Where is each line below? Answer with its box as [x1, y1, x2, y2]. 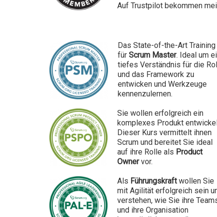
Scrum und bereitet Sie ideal [117, 137, 213, 147]
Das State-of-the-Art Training [118, 40, 216, 50]
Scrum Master [129, 50, 176, 60]
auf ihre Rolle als [117, 147, 176, 156]
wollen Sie [177, 176, 214, 186]
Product [176, 147, 202, 156]
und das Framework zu [118, 69, 194, 79]
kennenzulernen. [118, 89, 172, 98]
